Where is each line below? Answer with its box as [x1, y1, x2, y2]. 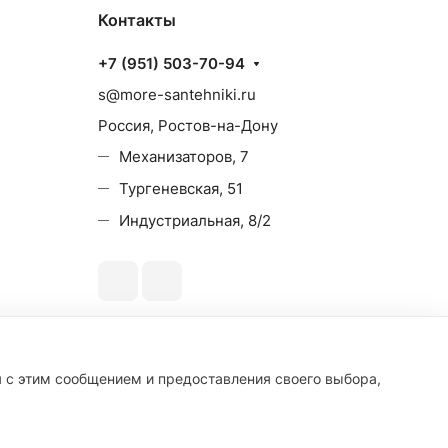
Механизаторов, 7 [119, 147, 249, 166]
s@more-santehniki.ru [98, 85, 256, 104]
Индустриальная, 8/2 [119, 211, 271, 230]
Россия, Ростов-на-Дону [98, 116, 278, 135]
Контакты [98, 10, 176, 30]
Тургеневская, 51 [119, 179, 243, 198]
